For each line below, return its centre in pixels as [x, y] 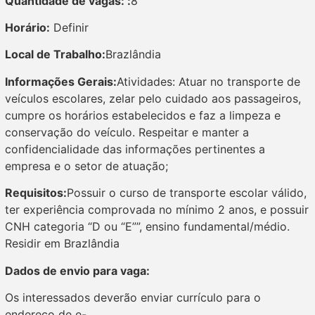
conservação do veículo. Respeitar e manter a [127, 132]
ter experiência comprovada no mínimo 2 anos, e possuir [157, 210]
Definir [69, 27]
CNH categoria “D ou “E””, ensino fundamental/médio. [147, 227]
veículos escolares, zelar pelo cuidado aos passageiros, [153, 98]
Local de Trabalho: [55, 54]
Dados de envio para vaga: [77, 270]
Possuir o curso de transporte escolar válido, [187, 193]
